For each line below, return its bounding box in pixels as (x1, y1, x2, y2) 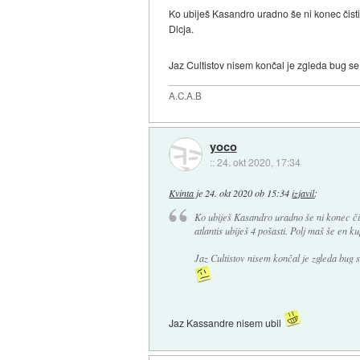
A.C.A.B (169, 89, 202, 103)
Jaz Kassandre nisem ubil (169, 316, 284, 330)
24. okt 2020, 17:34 (216, 155, 301, 170)
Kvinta (169, 186, 194, 199)
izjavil (292, 186, 315, 199)
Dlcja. (169, 22, 194, 36)
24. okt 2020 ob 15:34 (205, 186, 290, 199)
